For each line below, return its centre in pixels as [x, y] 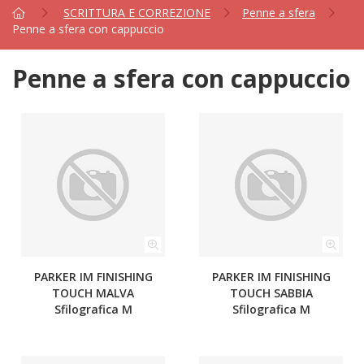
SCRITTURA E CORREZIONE [137, 13]
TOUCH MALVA [93, 293]
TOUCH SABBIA [271, 293]
